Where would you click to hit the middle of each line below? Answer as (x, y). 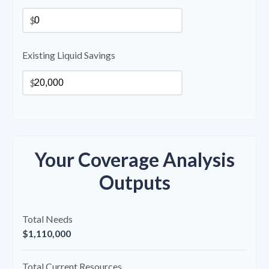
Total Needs (47, 219)
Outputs (134, 183)
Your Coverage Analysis (134, 160)
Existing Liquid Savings (69, 55)
